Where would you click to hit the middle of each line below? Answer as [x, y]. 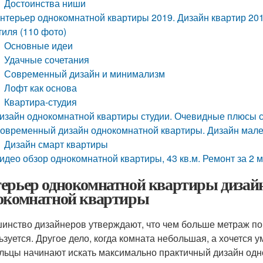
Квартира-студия [41, 102]
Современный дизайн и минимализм [85, 74]
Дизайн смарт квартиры [56, 144]
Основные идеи [39, 45]
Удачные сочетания [47, 60]
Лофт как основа [41, 88]
